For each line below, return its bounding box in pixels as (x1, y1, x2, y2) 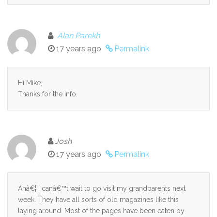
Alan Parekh (57, 31, 100, 40)
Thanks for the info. (18, 90, 77, 98)
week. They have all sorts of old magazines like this (18, 196, 179, 203)
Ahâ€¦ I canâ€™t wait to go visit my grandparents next (18, 185, 186, 192)
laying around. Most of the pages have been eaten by (18, 207, 185, 215)
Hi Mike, (18, 79, 42, 87)
